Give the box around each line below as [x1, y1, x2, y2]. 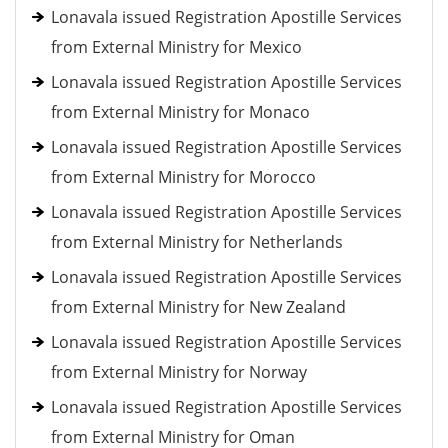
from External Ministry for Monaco [51, 101, 310, 123]
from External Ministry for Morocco [51, 166, 316, 188]
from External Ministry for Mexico [51, 36, 302, 58]
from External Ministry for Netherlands [51, 231, 343, 253]
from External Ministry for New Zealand [51, 296, 346, 318]
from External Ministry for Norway [51, 361, 307, 383]
